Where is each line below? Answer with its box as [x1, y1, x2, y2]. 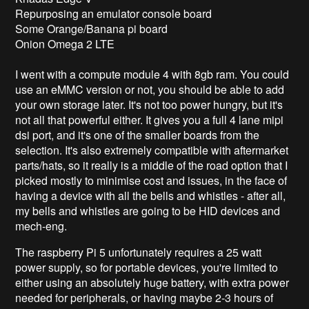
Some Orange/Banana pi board [15, 20, 168, 37]
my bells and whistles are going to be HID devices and [15, 202, 281, 219]
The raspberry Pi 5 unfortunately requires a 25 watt [15, 243, 262, 260]
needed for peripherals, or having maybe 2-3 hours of [15, 289, 274, 306]
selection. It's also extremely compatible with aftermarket [15, 141, 289, 158]
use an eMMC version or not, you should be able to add [15, 81, 285, 97]
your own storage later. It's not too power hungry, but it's [15, 96, 283, 112]
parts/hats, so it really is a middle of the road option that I [15, 157, 288, 173]
